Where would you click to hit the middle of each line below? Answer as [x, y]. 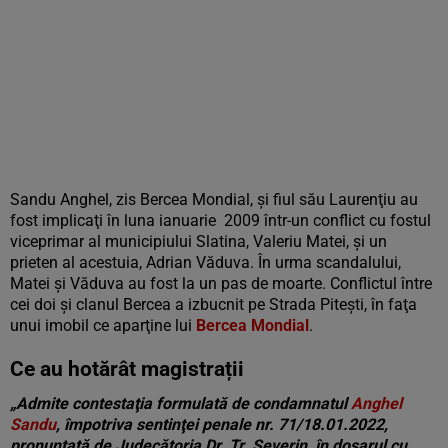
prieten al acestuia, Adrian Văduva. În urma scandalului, [205, 262]
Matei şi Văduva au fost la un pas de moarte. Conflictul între [221, 283]
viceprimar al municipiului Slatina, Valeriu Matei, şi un [198, 241]
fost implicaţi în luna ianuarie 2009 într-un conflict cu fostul [220, 220]
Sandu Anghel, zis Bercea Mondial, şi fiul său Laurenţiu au [214, 199]
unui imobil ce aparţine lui [103, 325]
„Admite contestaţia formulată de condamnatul [180, 403]
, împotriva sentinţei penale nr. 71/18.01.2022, [222, 424]
